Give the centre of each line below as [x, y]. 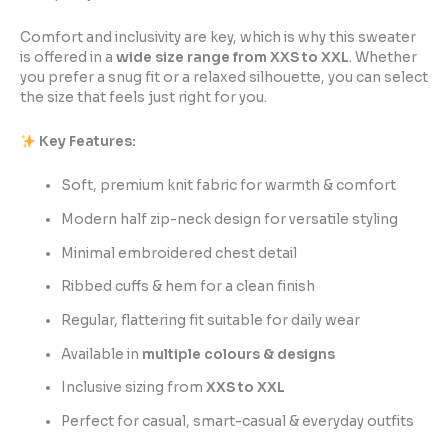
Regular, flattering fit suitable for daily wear [211, 320]
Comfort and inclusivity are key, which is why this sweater [218, 38]
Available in [102, 354]
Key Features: [87, 142]
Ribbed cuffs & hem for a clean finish [188, 287]
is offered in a [68, 58]
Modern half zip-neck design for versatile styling [230, 219]
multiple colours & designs [239, 354]
